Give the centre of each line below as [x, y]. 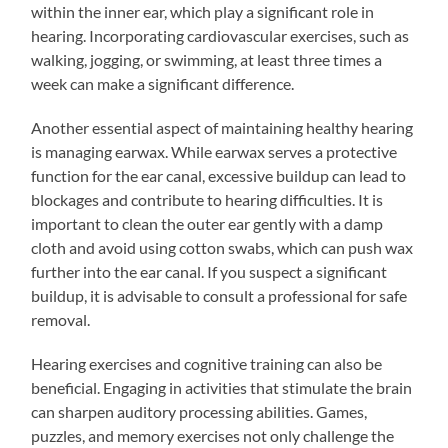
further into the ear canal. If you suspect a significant [209, 271]
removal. [61, 319]
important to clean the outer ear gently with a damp [207, 223]
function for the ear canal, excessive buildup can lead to [219, 175]
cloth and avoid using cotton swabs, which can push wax [222, 247]
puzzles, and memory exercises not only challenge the [213, 435]
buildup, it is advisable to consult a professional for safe [219, 295]
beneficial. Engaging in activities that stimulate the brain [222, 387]
